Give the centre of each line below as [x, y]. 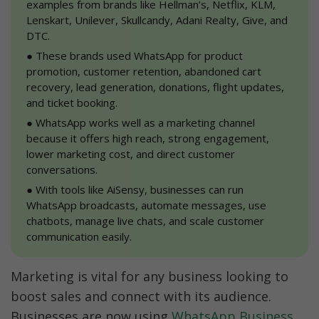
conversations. [62, 169]
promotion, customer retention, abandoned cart [144, 71]
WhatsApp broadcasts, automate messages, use [146, 205]
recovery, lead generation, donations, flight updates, [155, 87]
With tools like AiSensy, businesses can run [138, 189]
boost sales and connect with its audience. [141, 296]
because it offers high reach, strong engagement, [148, 138]
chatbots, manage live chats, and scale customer [145, 221]
